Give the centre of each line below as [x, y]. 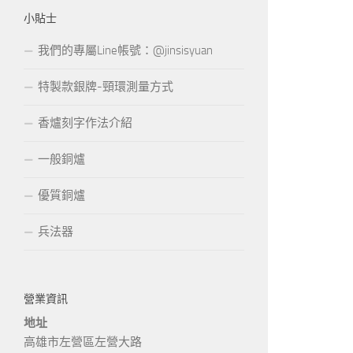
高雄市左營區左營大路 [83, 342]
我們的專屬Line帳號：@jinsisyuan [125, 50]
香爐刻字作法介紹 [85, 123]
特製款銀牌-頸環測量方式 [106, 86]
